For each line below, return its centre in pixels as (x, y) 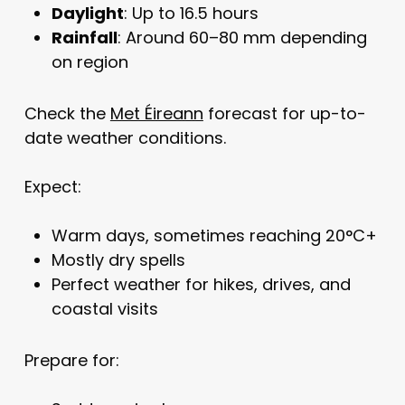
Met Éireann (156, 114)
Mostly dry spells (118, 260)
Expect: (52, 187)
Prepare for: (71, 361)
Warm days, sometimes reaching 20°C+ (214, 236)
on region (89, 62)
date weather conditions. (125, 138)
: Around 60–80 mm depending (242, 38)
